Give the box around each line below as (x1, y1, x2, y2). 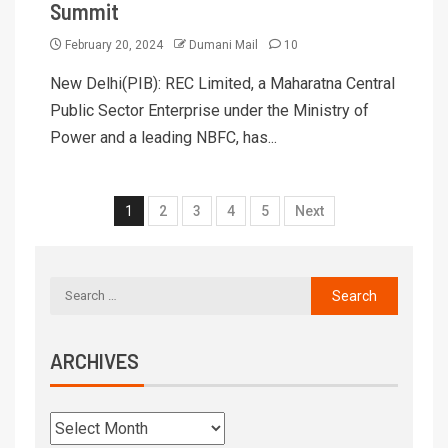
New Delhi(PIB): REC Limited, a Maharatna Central (50, 73, 395, 93)
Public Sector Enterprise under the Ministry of (50, 100, 369, 120)
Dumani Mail (189, 37, 261, 52)
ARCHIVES (50, 348, 139, 373)
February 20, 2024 (62, 37, 166, 52)
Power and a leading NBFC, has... (50, 127, 277, 147)
